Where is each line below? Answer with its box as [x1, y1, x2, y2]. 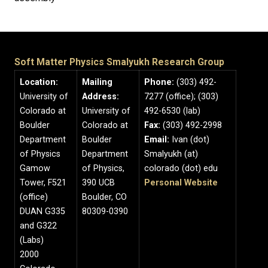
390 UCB [82, 177, 115, 188]
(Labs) [20, 234, 44, 245]
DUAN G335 [20, 206, 65, 217]
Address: [82, 91, 119, 102]
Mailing [82, 77, 112, 87]
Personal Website [144, 177, 218, 188]
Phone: [144, 77, 174, 87]
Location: [20, 77, 58, 87]
